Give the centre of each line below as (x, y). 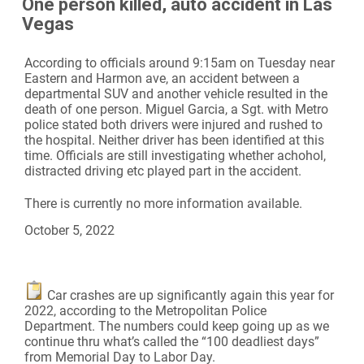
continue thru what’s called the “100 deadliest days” (172, 342)
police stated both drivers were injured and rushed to (173, 125)
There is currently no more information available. (163, 204)
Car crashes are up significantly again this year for (189, 296)
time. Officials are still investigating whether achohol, (175, 156)
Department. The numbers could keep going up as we (177, 327)
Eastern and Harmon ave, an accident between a (162, 79)
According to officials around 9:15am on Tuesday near (180, 63)
